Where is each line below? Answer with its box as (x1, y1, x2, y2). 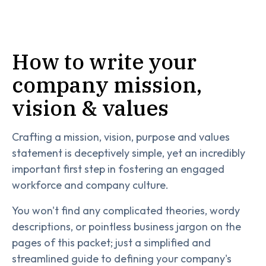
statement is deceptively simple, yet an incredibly (12, 146, 245, 160)
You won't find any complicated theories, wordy (12, 204, 240, 217)
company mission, (12, 71, 202, 99)
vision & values (12, 94, 169, 122)
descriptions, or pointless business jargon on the (12, 220, 241, 233)
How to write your (12, 47, 197, 75)
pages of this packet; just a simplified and (12, 236, 211, 249)
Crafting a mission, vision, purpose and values (12, 130, 230, 144)
